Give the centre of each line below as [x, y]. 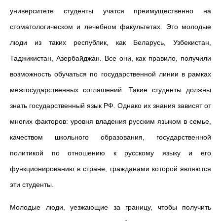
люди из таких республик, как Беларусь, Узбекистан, [110, 42]
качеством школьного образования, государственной [110, 137]
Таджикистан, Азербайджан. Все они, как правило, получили [110, 58]
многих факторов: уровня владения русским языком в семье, [110, 121]
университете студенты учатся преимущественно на [110, 11]
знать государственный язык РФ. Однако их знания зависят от [110, 106]
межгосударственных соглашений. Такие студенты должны [110, 90]
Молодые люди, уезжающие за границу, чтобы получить [110, 207]
